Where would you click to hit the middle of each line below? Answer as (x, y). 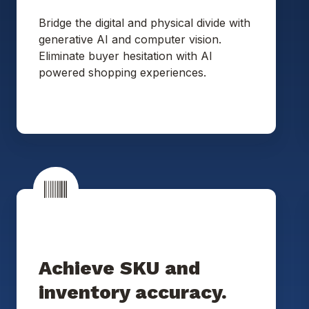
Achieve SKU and (119, 268)
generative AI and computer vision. (130, 39)
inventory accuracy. (133, 292)
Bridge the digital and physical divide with (144, 22)
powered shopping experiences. (124, 72)
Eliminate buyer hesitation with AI (126, 56)
